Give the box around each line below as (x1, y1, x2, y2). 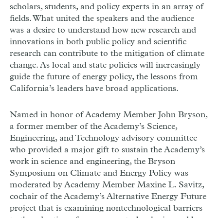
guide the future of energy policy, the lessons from (10, 73, 198, 82)
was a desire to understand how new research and (10, 26, 196, 35)
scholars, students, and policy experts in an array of (10, 2, 203, 12)
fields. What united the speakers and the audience (10, 14, 194, 23)
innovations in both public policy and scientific (10, 37, 186, 47)
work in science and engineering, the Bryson (10, 157, 175, 166)
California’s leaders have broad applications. (10, 84, 179, 93)
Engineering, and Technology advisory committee (10, 134, 197, 143)
